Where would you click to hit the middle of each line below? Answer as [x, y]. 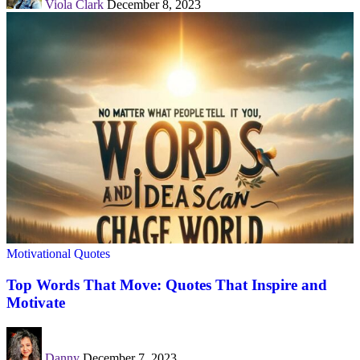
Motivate [36, 303]
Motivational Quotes [58, 254]
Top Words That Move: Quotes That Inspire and [167, 285]
